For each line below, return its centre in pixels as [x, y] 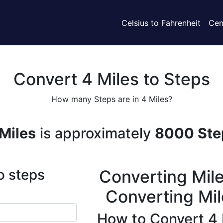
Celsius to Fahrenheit [161, 23]
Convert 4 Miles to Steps [111, 79]
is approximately [95, 133]
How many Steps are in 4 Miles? [111, 99]
